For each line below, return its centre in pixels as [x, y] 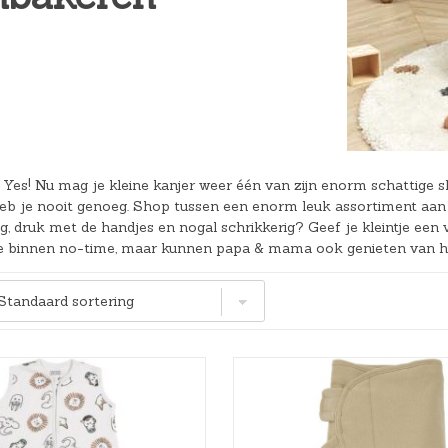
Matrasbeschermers [262, 65]
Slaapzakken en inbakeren [282, 107]
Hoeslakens [232, 23]
